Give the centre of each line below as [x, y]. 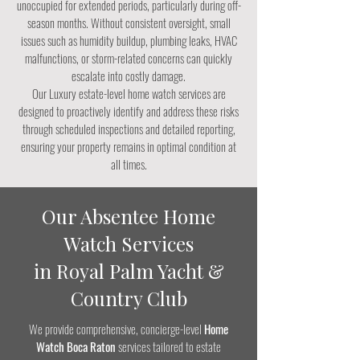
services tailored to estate [168, 346]
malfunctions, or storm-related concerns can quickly [129, 58]
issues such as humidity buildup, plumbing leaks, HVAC [129, 40]
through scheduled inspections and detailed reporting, [129, 129]
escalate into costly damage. [129, 76]
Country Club [129, 298]
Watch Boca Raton [76, 346]
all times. [129, 164]
